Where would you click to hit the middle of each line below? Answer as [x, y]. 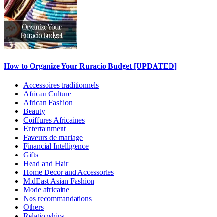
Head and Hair [46, 163]
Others [33, 207]
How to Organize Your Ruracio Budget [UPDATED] [90, 66]
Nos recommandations [57, 198]
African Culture [47, 94]
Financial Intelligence [56, 146]
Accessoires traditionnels [61, 85]
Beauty [34, 111]
